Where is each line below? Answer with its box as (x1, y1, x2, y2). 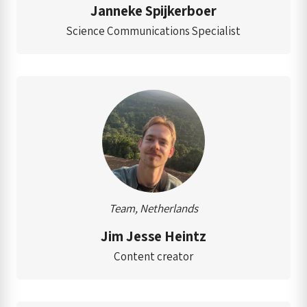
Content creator (114, 248, 193, 264)
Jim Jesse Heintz (101, 226, 206, 245)
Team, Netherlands (109, 200, 198, 216)
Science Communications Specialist (66, 23, 241, 38)
